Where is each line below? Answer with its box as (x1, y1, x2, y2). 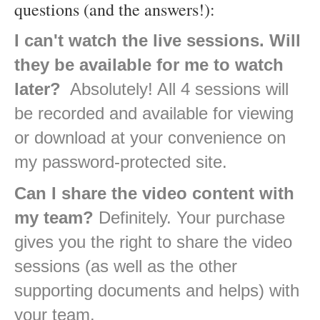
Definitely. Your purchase (94, 208, 285, 228)
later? (14, 79, 61, 99)
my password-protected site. (14, 152, 227, 172)
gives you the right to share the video (14, 232, 292, 252)
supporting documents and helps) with (14, 281, 299, 301)
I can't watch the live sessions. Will (14, 31, 301, 51)
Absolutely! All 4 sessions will (61, 79, 289, 99)
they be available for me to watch (14, 55, 284, 75)
